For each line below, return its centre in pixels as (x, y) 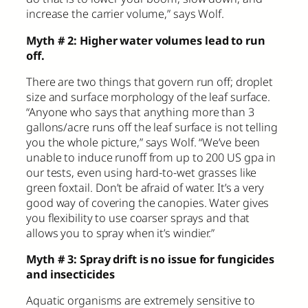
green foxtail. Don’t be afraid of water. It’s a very (145, 187)
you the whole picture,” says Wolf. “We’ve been (143, 142)
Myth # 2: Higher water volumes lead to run (146, 40)
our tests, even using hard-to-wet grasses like (142, 172)
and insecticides (70, 275)
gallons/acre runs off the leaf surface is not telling (152, 127)
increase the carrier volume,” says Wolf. (125, 14)
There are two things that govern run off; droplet (150, 81)
